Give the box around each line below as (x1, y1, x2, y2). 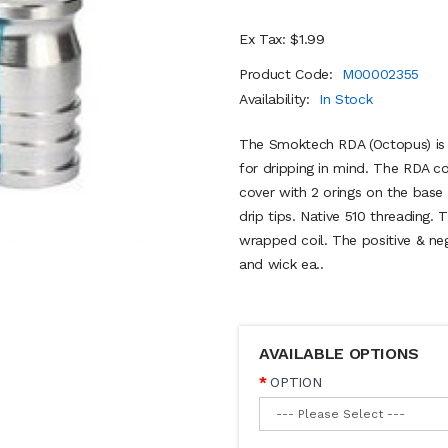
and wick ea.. (239, 256, 324, 272)
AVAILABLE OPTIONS (259, 344, 420, 363)
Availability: (239, 91, 315, 107)
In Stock (319, 91, 373, 107)
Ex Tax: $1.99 (239, 31, 325, 47)
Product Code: (239, 66, 338, 82)
